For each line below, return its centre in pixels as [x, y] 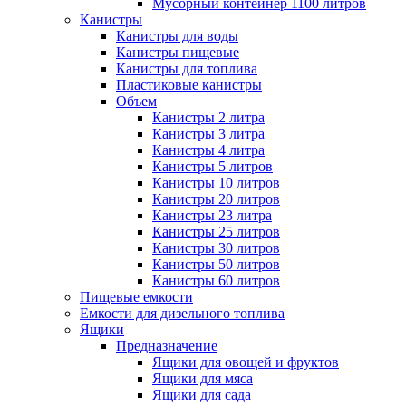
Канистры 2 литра [208, 117]
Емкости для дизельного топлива [182, 313]
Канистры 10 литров [216, 182]
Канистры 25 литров [216, 231]
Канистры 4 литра [208, 150]
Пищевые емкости [136, 296]
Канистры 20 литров [216, 198]
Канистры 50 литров [216, 264]
